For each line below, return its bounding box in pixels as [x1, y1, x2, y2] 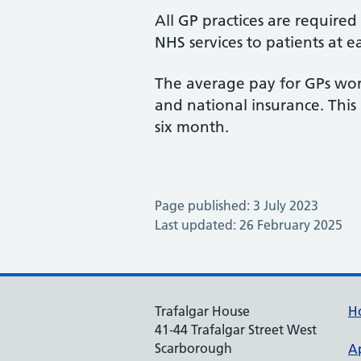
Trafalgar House [155, 303, 250, 319]
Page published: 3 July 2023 [155, 197, 318, 214]
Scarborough [155, 340, 232, 356]
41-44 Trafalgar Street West [155, 322, 317, 338]
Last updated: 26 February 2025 [155, 217, 342, 233]
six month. [155, 118, 229, 136]
